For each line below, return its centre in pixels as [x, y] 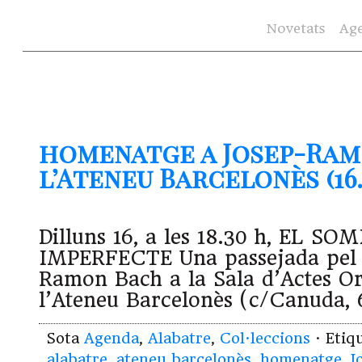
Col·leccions [265, 339]
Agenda [112, 339]
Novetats [296, 29]
